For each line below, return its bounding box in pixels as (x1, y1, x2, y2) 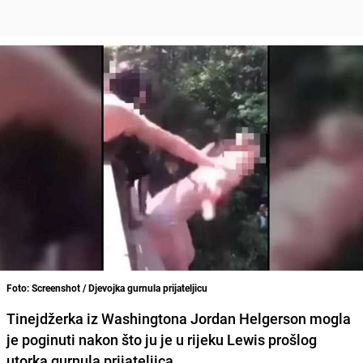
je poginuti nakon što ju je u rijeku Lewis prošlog (6, 329, 317, 349)
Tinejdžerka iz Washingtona (6, 308, 190, 328)
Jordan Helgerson (190, 308, 306, 328)
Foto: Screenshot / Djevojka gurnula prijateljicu (6, 280, 207, 294)
